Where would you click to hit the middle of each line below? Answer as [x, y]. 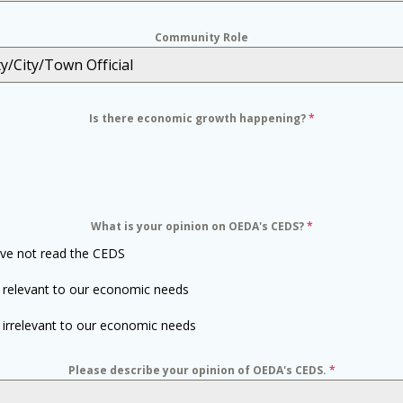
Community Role [201, 37]
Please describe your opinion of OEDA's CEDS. [198, 370]
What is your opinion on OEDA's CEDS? [198, 226]
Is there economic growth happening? [198, 118]
